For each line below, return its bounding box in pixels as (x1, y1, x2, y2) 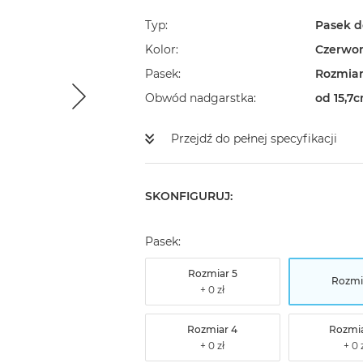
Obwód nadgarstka (144, 91, 254, 106)
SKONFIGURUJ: (144, 189, 233, 204)
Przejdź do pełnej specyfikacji (170, 131, 337, 147)
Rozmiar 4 (187, 323, 238, 336)
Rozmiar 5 (187, 267, 237, 280)
